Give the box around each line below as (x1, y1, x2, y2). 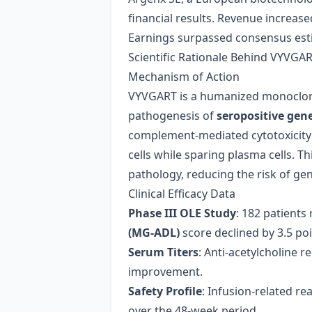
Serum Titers (128, 244, 198, 260)
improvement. (128, 264, 203, 279)
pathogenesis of (128, 108, 217, 123)
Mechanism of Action (128, 69, 240, 84)
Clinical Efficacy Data (128, 186, 235, 201)
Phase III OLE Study (128, 205, 236, 221)
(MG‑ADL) (128, 225, 180, 240)
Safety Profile (128, 283, 202, 299)
